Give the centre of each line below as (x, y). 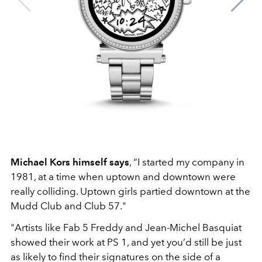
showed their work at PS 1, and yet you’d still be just (126, 242)
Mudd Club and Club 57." (68, 206)
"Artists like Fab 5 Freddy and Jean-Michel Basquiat (126, 227)
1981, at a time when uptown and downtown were (123, 177)
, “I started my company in (187, 162)
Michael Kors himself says (70, 162)
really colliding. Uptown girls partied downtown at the (130, 191)
